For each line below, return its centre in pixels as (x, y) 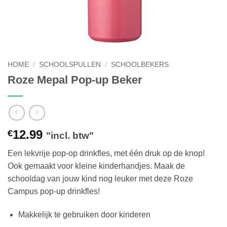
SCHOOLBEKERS (140, 65)
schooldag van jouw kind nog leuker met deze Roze (100, 179)
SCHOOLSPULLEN (70, 65)
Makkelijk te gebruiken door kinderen (84, 215)
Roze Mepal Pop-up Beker (75, 80)
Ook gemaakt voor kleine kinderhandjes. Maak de (96, 166)
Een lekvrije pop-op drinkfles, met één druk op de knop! (106, 154)
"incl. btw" (70, 136)
